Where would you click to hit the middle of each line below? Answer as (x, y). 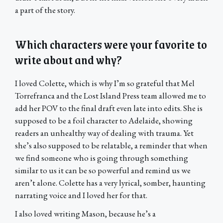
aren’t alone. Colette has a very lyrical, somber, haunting (110, 183)
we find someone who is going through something (102, 158)
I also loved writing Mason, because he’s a (85, 214)
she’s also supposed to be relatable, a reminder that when (111, 146)
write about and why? (68, 60)
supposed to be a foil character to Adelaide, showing (104, 121)
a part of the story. (45, 10)
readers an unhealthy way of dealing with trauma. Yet (104, 133)
